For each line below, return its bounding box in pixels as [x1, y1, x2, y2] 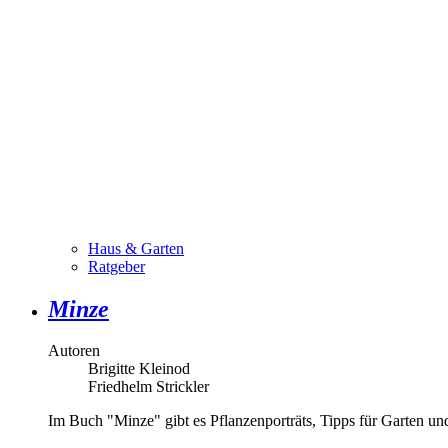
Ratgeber [88, 257, 145, 275]
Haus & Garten [88, 239, 184, 257]
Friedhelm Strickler [88, 378, 209, 396]
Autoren [48, 342, 100, 360]
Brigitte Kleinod [88, 360, 190, 378]
